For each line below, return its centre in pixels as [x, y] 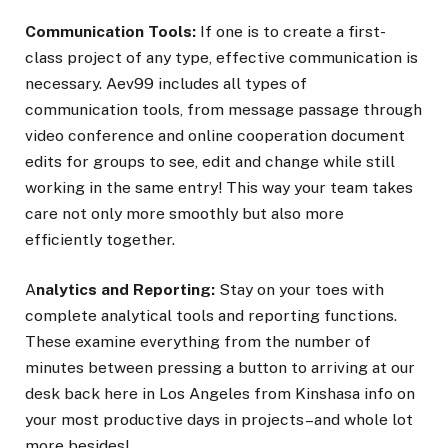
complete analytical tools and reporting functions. [211, 315]
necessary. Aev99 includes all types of [166, 83]
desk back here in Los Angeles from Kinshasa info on [220, 393]
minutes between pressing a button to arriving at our [220, 367]
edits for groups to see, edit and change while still [210, 161]
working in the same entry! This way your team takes [219, 187]
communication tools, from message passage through [223, 109]
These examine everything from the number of [198, 341]
